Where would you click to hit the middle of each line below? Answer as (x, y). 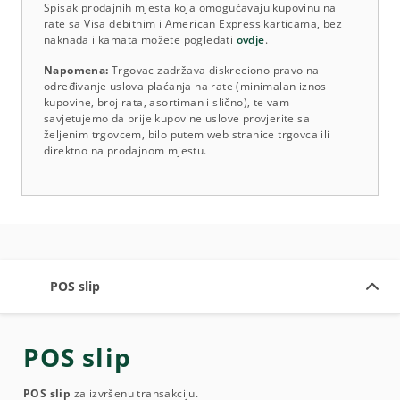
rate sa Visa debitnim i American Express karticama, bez (193, 23)
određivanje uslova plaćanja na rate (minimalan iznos (185, 86)
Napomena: (78, 70)
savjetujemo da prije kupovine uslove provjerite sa (177, 118)
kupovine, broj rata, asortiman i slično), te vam (167, 102)
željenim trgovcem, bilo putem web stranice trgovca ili (187, 134)
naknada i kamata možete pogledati (140, 39)
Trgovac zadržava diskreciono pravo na (216, 70)
